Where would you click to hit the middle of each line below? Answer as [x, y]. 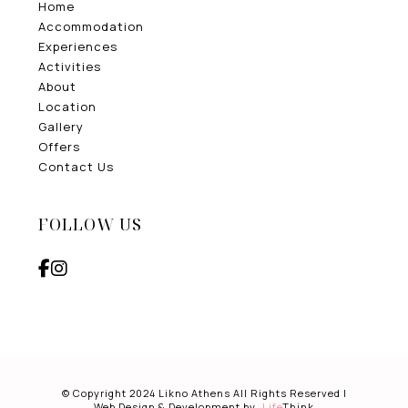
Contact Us [76, 167]
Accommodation [92, 27]
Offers [60, 147]
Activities [70, 67]
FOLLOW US [91, 224]
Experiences [78, 47]
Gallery [61, 127]
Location [68, 107]
